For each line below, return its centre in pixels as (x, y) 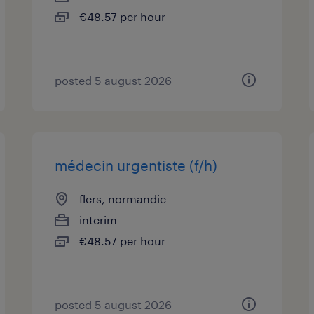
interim (98, 220)
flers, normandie (123, 199)
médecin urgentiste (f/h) (136, 165)
